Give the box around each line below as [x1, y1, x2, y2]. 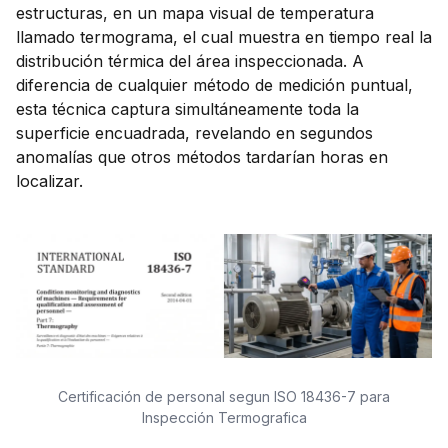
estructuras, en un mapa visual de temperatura [16, 2, 374, 23]
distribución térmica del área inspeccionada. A [16, 50, 364, 71]
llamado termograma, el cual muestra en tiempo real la [16, 26, 432, 47]
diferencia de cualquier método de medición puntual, [16, 74, 413, 95]
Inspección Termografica [141, 408, 307, 426]
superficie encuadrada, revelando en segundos [16, 122, 373, 143]
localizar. [16, 170, 83, 191]
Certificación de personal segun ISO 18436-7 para [58, 387, 390, 405]
